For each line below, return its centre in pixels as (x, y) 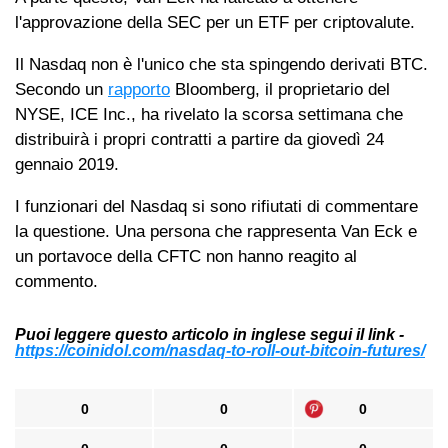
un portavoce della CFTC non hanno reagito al (186, 256)
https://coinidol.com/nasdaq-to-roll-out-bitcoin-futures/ (220, 350)
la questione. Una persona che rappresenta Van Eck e (216, 231)
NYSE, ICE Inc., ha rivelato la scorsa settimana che (209, 114)
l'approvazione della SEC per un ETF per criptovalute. (215, 22)
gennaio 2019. (67, 164)
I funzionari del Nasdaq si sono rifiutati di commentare (216, 206)
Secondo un (61, 89)
